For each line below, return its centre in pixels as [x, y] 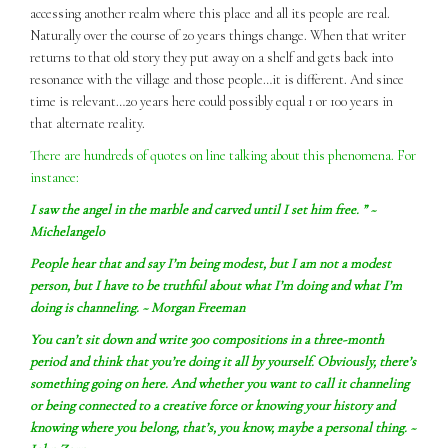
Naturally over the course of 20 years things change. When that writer [218, 36]
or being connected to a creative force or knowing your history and [212, 406]
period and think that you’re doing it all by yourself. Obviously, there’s [223, 362]
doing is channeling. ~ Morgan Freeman [137, 308]
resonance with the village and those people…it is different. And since [217, 80]
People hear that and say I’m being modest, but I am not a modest [210, 264]
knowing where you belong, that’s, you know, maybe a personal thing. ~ [223, 428]
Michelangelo [67, 232]
